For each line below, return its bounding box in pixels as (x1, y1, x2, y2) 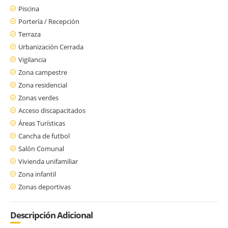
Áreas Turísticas (18, 118, 65, 128)
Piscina (18, 4, 39, 13)
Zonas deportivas (18, 182, 71, 191)
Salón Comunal (18, 144, 64, 153)
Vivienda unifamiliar (18, 156, 78, 166)
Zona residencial (18, 80, 67, 90)
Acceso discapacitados (18, 105, 85, 115)
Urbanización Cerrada (18, 42, 83, 51)
